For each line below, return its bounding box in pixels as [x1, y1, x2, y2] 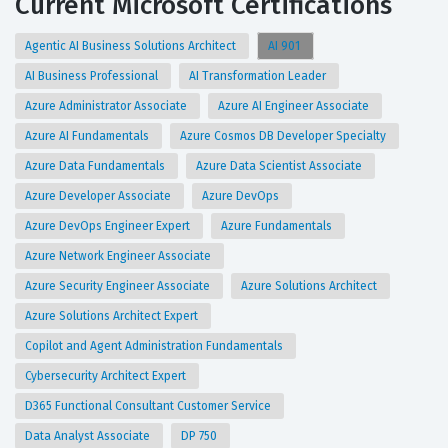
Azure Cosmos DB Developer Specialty [180, 128, 389, 143]
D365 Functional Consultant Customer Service [25, 398, 274, 413]
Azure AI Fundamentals [25, 128, 152, 143]
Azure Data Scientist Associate [196, 158, 365, 173]
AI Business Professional [25, 68, 161, 83]
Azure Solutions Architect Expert [25, 308, 201, 323]
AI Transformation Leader [189, 68, 329, 83]
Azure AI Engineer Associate [218, 98, 372, 113]
